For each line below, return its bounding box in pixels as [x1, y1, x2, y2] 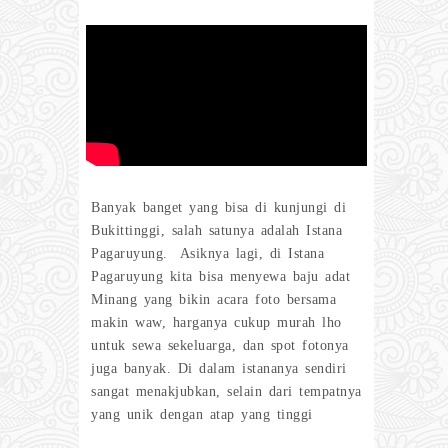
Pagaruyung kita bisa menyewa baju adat [91, 268, 350, 284]
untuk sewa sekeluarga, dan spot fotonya [91, 337, 349, 353]
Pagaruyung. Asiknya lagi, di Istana [91, 245, 324, 261]
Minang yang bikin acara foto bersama [91, 291, 336, 307]
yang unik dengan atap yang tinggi [91, 406, 313, 422]
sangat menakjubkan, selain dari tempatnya [91, 383, 362, 399]
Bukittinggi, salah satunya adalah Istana [91, 222, 342, 238]
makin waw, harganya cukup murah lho [91, 314, 342, 330]
